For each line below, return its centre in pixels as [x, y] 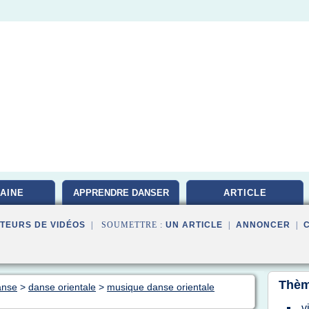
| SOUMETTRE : [126, 225]
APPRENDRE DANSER [121, 193]
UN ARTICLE [194, 225]
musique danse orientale [161, 287]
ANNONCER [263, 225]
